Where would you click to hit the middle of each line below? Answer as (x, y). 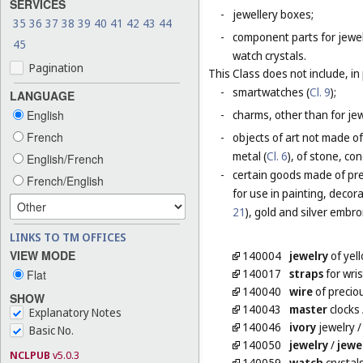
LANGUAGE (42, 95)
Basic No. (51, 331)
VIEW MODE (43, 255)
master (309, 310)
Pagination (56, 67)
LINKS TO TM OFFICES (68, 237)
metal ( (250, 156)
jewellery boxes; (273, 15)
